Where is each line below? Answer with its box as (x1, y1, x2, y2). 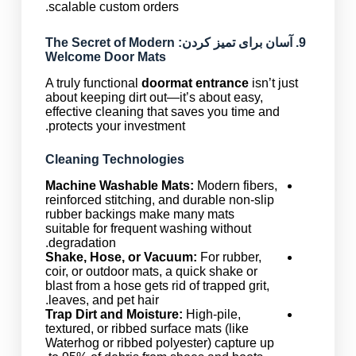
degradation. (48, 235, 116, 250)
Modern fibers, (193, 178, 277, 192)
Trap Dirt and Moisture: (44, 307, 183, 321)
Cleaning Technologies (44, 152, 184, 166)
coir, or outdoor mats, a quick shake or (44, 264, 257, 278)
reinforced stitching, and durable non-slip (44, 192, 274, 207)
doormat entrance (141, 75, 249, 90)
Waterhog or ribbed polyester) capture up (44, 335, 274, 350)
